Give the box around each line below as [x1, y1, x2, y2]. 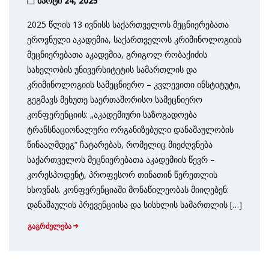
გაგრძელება [28, 222, 71, 231]
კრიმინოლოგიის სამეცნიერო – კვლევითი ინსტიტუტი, [27, 78, 241, 90]
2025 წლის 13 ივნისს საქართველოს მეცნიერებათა [27, 18, 229, 30]
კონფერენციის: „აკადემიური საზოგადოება [27, 108, 197, 120]
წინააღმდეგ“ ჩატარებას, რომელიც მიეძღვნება [27, 138, 213, 150]
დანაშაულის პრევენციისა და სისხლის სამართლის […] [27, 198, 242, 210]
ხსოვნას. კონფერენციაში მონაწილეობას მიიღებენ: [27, 183, 229, 195]
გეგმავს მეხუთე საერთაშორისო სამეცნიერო [27, 93, 202, 105]
